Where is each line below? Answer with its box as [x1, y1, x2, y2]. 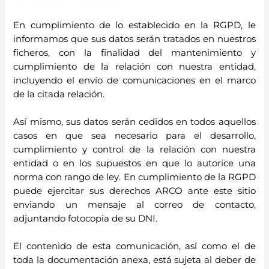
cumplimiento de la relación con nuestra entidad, [13, 61, 256, 72]
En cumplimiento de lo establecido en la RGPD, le [13, 19, 256, 31]
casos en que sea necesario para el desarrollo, [13, 130, 256, 142]
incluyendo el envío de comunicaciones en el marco [13, 74, 256, 86]
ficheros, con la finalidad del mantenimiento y [13, 47, 256, 58]
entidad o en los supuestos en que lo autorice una [13, 158, 256, 169]
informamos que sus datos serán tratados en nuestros [13, 33, 256, 44]
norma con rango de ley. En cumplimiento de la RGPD [13, 172, 256, 183]
